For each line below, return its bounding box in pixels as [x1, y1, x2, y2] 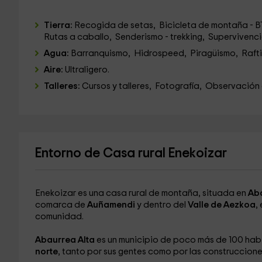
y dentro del [136, 201, 188, 209]
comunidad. [35, 212, 84, 221]
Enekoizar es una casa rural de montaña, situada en [35, 189, 248, 198]
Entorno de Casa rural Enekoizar [35, 147, 227, 160]
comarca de [35, 201, 87, 209]
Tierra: [43, 21, 74, 30]
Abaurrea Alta [35, 236, 95, 244]
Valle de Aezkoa [187, 201, 256, 209]
